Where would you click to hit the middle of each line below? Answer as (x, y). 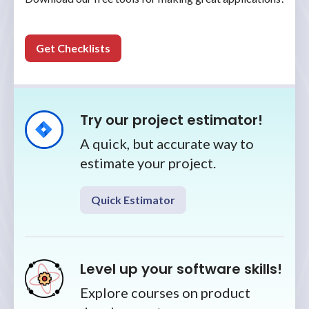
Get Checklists (73, 48)
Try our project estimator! (171, 120)
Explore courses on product (165, 293)
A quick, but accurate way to (167, 144)
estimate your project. (148, 163)
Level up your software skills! (181, 269)
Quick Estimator (133, 200)
